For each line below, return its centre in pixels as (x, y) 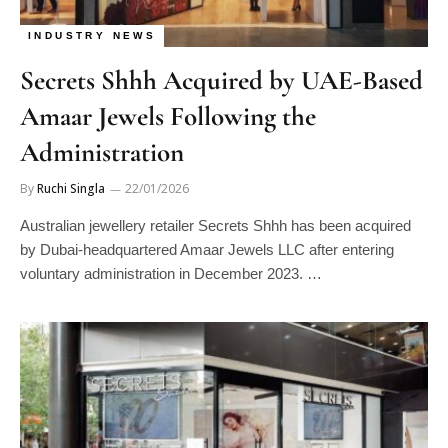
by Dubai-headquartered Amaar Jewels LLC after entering (207, 249)
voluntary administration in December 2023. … (171, 273)
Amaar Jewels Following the (168, 116)
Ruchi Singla (71, 188)
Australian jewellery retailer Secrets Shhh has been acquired (215, 225)
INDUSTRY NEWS (92, 35)
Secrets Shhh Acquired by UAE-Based (221, 80)
